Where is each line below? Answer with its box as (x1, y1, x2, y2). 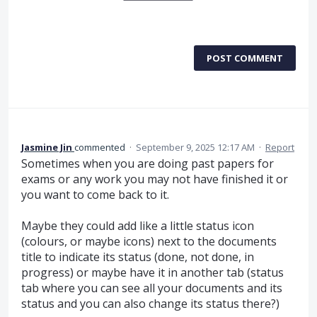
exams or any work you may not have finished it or (21, 171, 288, 187)
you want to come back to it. (21, 186, 169, 202)
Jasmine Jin (21, 140, 72, 154)
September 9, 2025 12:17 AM (136, 140, 255, 154)
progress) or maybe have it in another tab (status (21, 265, 284, 281)
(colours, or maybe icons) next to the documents (21, 234, 277, 250)
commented (74, 140, 127, 154)
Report (265, 140, 294, 154)
